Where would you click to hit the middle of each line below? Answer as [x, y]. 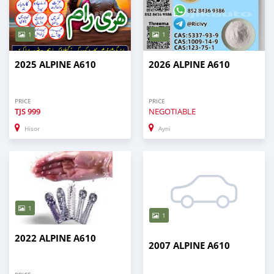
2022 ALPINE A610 [55, 239]
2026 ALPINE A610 [189, 65]
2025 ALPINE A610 [55, 65]
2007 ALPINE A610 [189, 245]
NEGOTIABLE [172, 112]
